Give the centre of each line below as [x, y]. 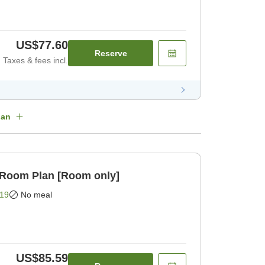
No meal [36, 194]
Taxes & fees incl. [35, 60]
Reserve [111, 53]
